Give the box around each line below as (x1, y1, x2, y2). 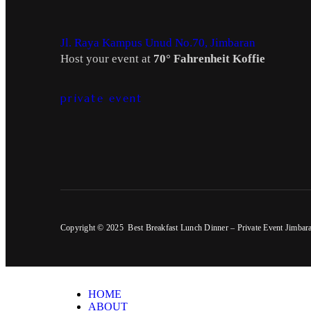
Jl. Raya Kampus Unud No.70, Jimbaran (60, 35, 255, 49)
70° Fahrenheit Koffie (153, 51, 265, 65)
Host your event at (60, 51, 153, 65)
